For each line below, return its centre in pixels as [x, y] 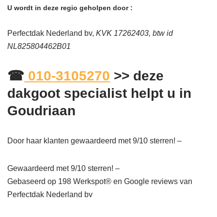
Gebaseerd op [33, 182]
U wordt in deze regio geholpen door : [70, 8]
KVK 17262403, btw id [134, 33]
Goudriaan [41, 111]
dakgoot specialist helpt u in [99, 93]
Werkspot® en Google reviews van [132, 182]
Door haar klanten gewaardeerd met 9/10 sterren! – [94, 141]
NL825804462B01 [39, 46]
